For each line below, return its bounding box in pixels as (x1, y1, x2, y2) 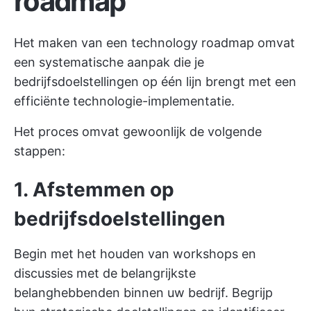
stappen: (14, 144, 65, 158)
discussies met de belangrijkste (14, 266, 196, 280)
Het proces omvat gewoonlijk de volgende (14, 124, 262, 139)
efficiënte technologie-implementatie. (14, 94, 235, 108)
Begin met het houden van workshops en (14, 246, 256, 261)
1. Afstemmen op (14, 178, 174, 201)
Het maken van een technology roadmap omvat (14, 35, 295, 50)
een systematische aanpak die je (14, 55, 204, 69)
